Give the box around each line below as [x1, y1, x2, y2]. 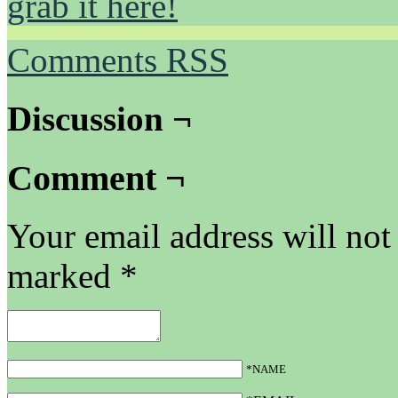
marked [7, 257, 120, 296]
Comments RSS [7, 40, 228, 79]
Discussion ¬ [7, 99, 192, 139]
